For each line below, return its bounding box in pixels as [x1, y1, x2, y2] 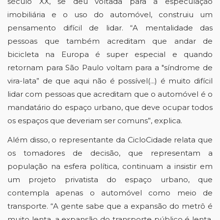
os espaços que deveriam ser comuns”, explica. [7, 116, 184, 125]
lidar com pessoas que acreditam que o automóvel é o [7, 89, 213, 99]
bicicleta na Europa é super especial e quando [7, 50, 213, 59]
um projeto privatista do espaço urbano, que [7, 175, 213, 184]
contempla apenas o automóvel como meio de [7, 188, 213, 197]
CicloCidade [127, 135, 172, 144]
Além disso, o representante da [7, 135, 128, 144]
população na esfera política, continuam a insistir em [7, 162, 213, 171]
